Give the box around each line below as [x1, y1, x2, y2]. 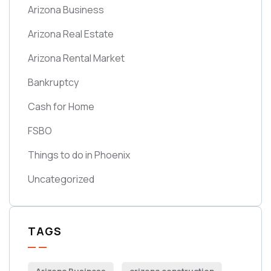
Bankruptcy [28, 76, 79, 90]
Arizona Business [28, 3, 104, 17]
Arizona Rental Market [28, 51, 125, 65]
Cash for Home [28, 100, 94, 114]
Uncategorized [28, 172, 94, 186]
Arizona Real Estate [28, 27, 114, 41]
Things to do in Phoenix [28, 148, 130, 162]
